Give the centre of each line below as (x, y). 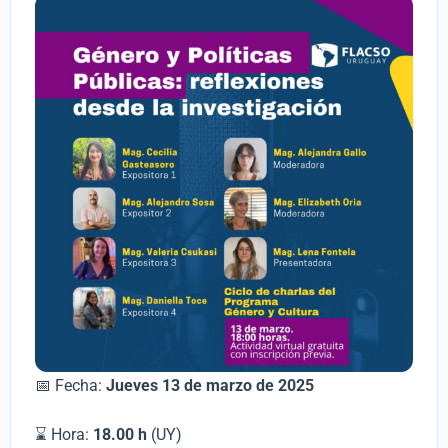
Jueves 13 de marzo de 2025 (208, 386)
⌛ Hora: (64, 434)
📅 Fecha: (68, 386)
